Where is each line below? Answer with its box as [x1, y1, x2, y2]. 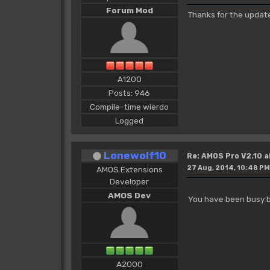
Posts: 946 [108, 87, 151, 98]
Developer [110, 176, 149, 186]
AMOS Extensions [96, 164, 163, 174]
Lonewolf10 [103, 148, 166, 162]
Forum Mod [105, 5, 153, 15]
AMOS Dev [108, 190, 151, 200]
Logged [115, 115, 144, 125]
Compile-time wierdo [90, 101, 169, 111]
